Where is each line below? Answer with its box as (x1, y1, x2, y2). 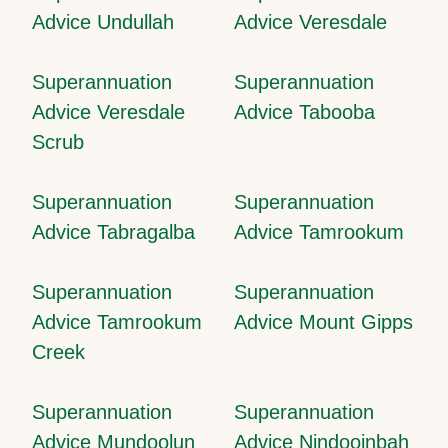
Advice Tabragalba (32, 220, 196, 243)
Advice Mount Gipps (234, 310, 413, 333)
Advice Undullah (32, 10, 175, 33)
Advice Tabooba (234, 100, 375, 123)
